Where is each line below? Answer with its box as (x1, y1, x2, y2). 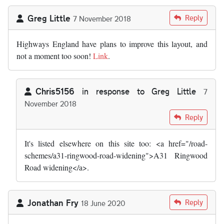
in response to (74, 85, 152, 97)
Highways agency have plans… (58, 109, 158, 120)
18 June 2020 (81, 198, 125, 208)
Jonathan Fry (27, 196, 78, 209)
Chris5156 (35, 85, 74, 97)
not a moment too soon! (16, 50, 93, 61)
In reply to (24, 109, 58, 120)
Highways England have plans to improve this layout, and (16, 38, 207, 49)
